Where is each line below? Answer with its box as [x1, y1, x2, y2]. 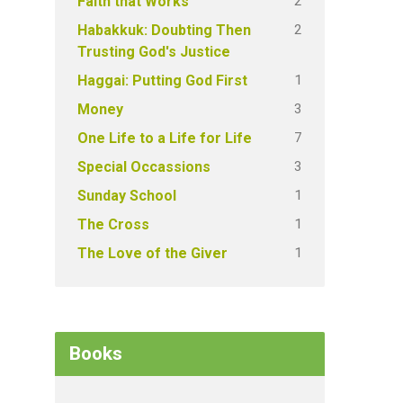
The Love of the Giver [77, 245, 228, 262]
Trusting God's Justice [77, 43, 230, 60]
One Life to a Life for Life [77, 130, 252, 147]
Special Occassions [77, 158, 210, 175]
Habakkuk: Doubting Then [77, 22, 251, 39]
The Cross [77, 216, 149, 233]
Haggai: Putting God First [77, 72, 247, 89]
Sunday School [77, 187, 176, 204]
